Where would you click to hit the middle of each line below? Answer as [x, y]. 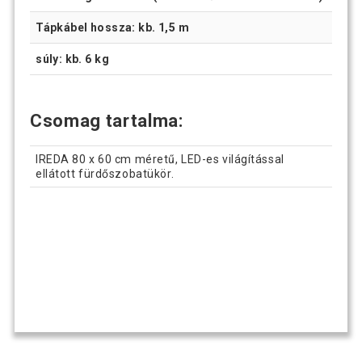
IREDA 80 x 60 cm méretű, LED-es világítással [160, 159]
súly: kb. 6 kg [72, 59]
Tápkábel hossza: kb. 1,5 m [113, 28]
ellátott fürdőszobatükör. [105, 173]
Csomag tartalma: [109, 121]
